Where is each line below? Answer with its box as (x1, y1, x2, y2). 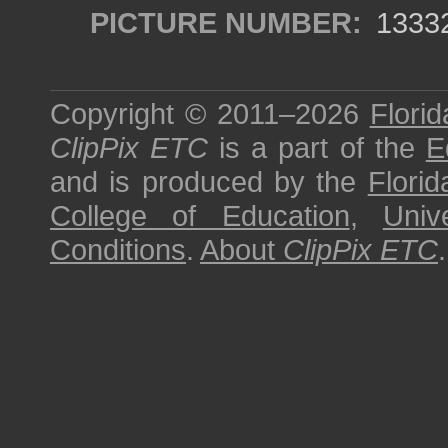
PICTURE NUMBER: (90, 6, 362, 39)
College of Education (50, 199, 350, 232)
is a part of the (208, 131, 426, 164)
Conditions (50, 233, 186, 266)
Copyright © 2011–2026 (50, 97, 370, 130)
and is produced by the (50, 165, 368, 198)
